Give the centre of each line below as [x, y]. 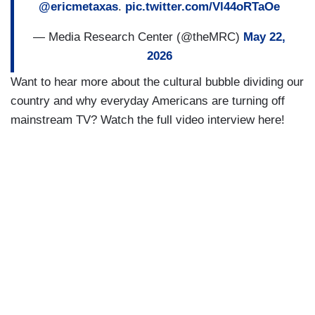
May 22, [264, 37]
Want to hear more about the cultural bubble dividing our [157, 82]
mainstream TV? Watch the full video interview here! [148, 120]
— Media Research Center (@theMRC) [138, 37]
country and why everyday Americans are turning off [148, 101]
